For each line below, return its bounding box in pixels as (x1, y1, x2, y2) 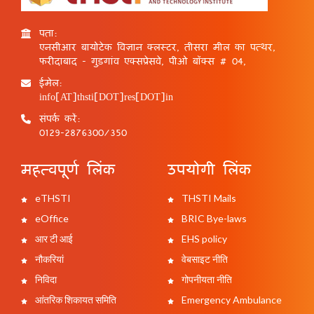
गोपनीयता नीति (179, 273, 232, 286)
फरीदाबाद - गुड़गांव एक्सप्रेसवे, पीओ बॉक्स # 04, (39, 51, 246, 70)
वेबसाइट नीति (179, 253, 228, 266)
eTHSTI (33, 192, 71, 205)
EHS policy (179, 233, 227, 245)
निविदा (33, 273, 57, 286)
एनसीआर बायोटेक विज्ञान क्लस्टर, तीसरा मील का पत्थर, (39, 37, 275, 56)
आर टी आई (33, 233, 73, 245)
